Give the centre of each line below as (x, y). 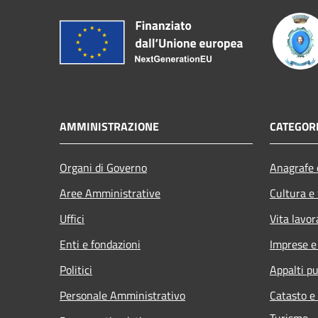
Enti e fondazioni (100, 244)
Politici (76, 269)
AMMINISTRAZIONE (109, 126)
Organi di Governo (103, 167)
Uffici (72, 218)
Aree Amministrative (110, 193)
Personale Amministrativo (122, 295)
